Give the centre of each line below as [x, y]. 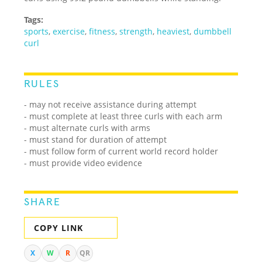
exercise [69, 31]
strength [136, 31]
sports [37, 31]
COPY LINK [59, 227]
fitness [102, 31]
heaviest [173, 31]
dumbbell [213, 31]
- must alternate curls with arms [87, 127]
